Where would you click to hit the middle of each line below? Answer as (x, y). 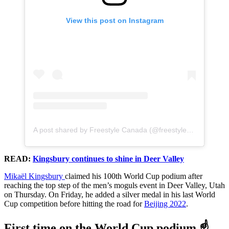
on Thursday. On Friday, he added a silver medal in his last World (110, 195)
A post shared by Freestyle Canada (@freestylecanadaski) (190, 130)
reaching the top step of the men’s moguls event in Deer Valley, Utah (114, 186)
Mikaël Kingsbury (35, 176)
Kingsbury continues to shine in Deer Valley (108, 159)
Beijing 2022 (165, 204)
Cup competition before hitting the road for (74, 204)
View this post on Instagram (114, 21)
